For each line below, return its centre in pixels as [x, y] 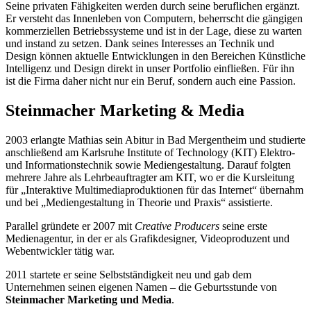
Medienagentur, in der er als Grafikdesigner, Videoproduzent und [148, 238]
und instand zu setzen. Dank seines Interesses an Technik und [140, 43]
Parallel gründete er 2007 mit [70, 226]
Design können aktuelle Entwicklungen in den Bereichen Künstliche [155, 56]
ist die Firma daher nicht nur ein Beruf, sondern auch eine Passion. [151, 81]
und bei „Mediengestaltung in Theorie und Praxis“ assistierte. [139, 202]
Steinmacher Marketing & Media [125, 110]
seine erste [243, 226]
